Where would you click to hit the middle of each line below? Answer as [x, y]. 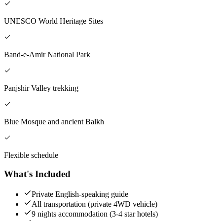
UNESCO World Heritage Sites [54, 21]
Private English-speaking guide [80, 194]
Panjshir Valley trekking [41, 88]
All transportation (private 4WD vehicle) [94, 204]
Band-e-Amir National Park [47, 54]
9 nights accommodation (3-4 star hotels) [95, 214]
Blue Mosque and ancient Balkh [54, 121]
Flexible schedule [31, 155]
